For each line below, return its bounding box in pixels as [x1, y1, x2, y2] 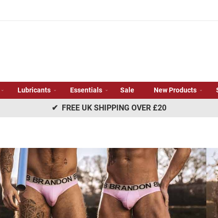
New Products [154, 86, 197, 94]
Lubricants [18, 86, 51, 94]
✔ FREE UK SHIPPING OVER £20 [52, 103, 166, 112]
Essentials [70, 86, 102, 94]
